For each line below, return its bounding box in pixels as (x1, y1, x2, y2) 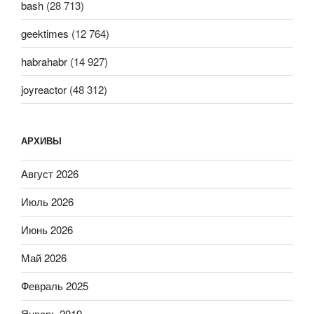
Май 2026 (21, 250, 67, 266)
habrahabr (21, 53, 67, 69)
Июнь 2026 (21, 222, 73, 238)
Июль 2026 (21, 194, 74, 210)
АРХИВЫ (21, 134, 62, 148)
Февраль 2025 (21, 278, 88, 294)
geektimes (21, 25, 69, 41)
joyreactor (21, 81, 67, 97)
